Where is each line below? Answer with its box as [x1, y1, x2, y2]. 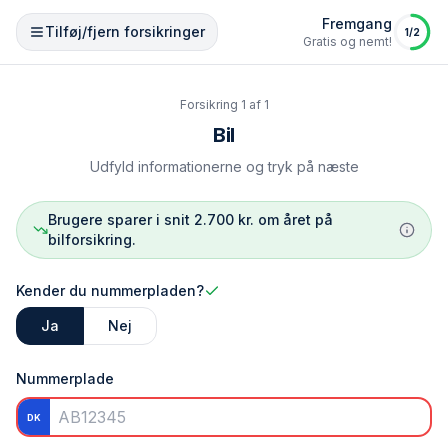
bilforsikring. [47, 231, 136, 248]
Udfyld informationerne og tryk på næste [89, 158, 359, 175]
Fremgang [322, 15, 392, 32]
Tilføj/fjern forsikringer [45, 23, 205, 40]
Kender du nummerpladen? [16, 282, 204, 299]
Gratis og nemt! [303, 34, 392, 49]
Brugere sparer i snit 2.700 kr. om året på [47, 211, 333, 228]
